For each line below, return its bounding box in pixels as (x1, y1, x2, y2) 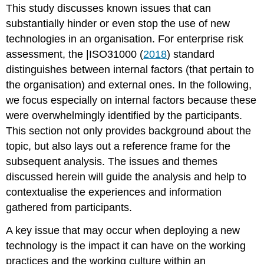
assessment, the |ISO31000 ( (6, 48, 144, 61)
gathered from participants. (6, 202, 133, 214)
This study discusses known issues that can (6, 2, 212, 15)
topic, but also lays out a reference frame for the (6, 140, 231, 153)
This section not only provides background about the (6, 125, 252, 137)
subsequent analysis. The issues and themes (6, 156, 218, 168)
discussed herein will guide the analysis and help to (6, 171, 247, 183)
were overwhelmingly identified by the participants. (6, 110, 243, 122)
